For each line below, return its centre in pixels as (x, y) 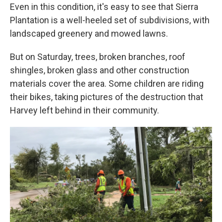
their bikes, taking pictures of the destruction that (107, 97)
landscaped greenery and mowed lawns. (89, 34)
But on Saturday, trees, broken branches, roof (98, 57)
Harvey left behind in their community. (84, 111)
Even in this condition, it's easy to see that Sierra (104, 7)
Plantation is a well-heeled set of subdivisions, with (110, 20)
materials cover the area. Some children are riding (107, 84)
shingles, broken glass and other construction (100, 70)
